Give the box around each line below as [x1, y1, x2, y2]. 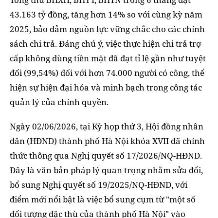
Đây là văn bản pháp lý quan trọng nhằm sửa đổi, [10, 164, 203, 176]
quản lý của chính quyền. [10, 96, 109, 108]
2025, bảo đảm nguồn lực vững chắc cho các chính [10, 23, 205, 35]
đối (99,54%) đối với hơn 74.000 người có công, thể [10, 67, 204, 79]
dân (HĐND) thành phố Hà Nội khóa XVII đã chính [10, 135, 205, 147]
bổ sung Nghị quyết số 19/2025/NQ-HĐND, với [10, 179, 187, 191]
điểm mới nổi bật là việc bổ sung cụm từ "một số [10, 194, 196, 205]
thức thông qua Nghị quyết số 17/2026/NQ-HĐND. [10, 150, 202, 162]
